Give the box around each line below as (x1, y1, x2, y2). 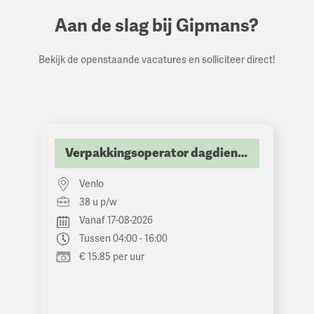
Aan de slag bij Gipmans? (55, 15, 259, 37)
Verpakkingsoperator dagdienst (238, 145, 248, 161)
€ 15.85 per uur (79, 251, 145, 264)
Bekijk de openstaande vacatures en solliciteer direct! (38, 54, 275, 67)
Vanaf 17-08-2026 (79, 214, 153, 227)
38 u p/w (79, 196, 118, 209)
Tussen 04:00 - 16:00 (79, 233, 168, 245)
